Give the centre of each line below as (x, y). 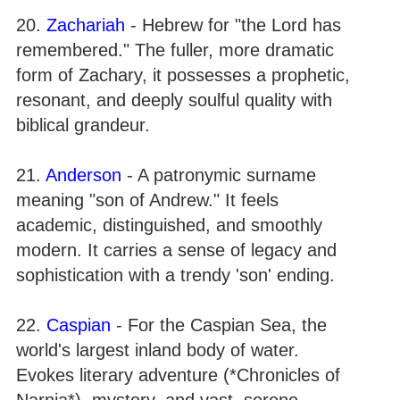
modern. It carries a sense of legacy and (176, 250)
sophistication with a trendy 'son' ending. (175, 275)
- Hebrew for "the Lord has (233, 25)
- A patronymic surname (219, 175)
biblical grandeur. (83, 125)
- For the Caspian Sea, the (219, 325)
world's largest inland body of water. (158, 350)
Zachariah (86, 25)
